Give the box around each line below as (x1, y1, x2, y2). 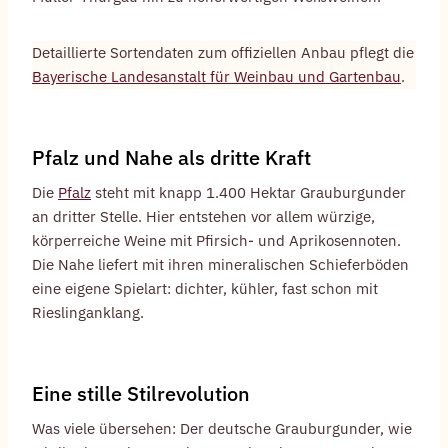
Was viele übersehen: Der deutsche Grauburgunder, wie (32, 419, 412, 439)
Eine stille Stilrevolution (32, 380, 250, 408)
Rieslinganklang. (32, 303, 144, 323)
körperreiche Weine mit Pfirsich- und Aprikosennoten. (32, 231, 401, 251)
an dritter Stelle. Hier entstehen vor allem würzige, (32, 207, 375, 227)
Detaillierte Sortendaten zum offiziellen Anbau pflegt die (32, 43, 414, 63)
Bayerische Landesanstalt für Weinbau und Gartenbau (32, 67, 401, 87)
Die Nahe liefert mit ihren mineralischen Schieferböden (32, 255, 409, 275)
